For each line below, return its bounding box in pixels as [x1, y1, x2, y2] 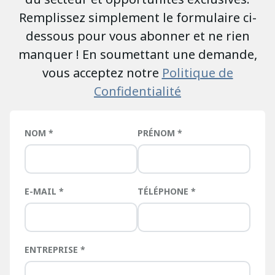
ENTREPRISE [25, 244, 80, 256]
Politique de [161, 64, 233, 82]
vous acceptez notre [42, 64, 162, 82]
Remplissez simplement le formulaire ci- [18, 9, 257, 26]
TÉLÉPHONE [137, 185, 191, 198]
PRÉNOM [137, 127, 177, 139]
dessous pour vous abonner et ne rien [25, 28, 250, 45]
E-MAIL [25, 185, 59, 198]
